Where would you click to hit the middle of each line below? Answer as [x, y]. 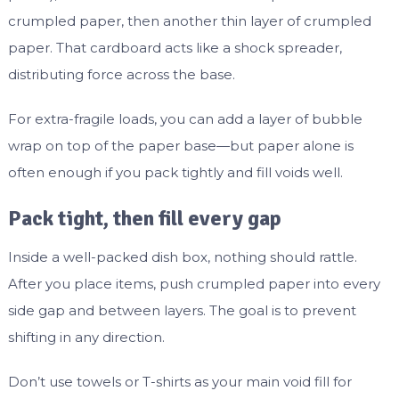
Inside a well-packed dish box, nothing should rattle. [182, 257]
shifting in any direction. [86, 338]
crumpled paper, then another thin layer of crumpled [189, 21]
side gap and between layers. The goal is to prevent [182, 311]
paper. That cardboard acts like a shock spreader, [175, 48]
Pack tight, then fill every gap [144, 219]
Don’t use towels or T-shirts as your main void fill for [179, 382]
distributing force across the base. [121, 75]
